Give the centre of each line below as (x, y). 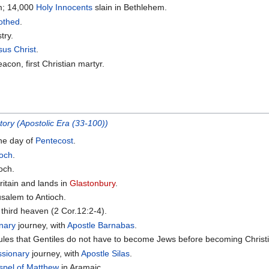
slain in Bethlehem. (130, 8)
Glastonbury (93, 183)
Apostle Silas (106, 253)
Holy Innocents (65, 8)
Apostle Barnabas (101, 225)
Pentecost (55, 141)
